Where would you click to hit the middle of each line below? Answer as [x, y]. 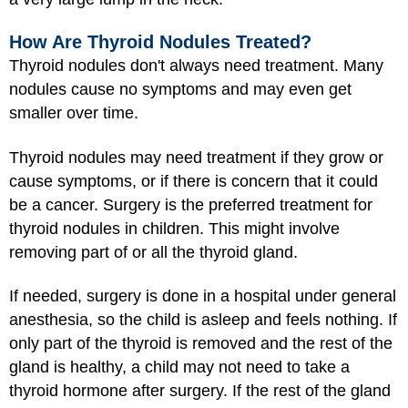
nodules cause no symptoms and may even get [180, 90]
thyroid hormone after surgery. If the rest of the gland [200, 391]
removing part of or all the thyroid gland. [153, 252]
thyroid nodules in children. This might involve [174, 228]
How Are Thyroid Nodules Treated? [160, 42]
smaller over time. [74, 113]
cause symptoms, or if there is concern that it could [194, 181]
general [369, 296]
